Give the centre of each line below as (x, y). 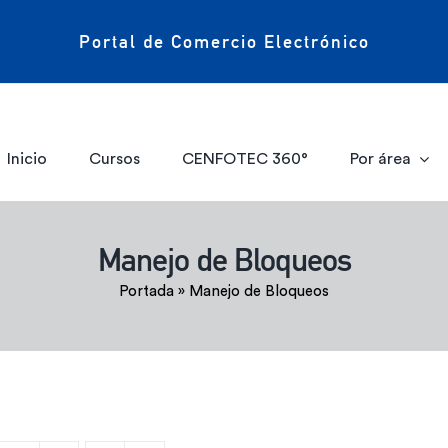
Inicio (27, 158)
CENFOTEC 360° (244, 158)
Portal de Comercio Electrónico (224, 41)
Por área (380, 158)
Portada (146, 291)
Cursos (115, 158)
